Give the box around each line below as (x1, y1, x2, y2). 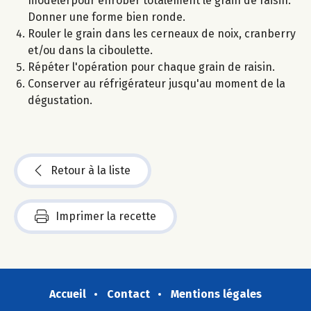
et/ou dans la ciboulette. (28, 43, 153, 57)
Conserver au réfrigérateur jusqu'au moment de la (28, 76, 285, 90)
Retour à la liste (51, 163, 131, 177)
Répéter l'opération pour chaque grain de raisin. (28, 60, 275, 74)
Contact (107, 287, 150, 301)
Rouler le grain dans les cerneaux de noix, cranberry (28, 26, 296, 40)
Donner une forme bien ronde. (28, 10, 185, 24)
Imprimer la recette (56, 209, 156, 223)
